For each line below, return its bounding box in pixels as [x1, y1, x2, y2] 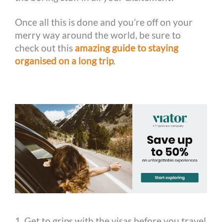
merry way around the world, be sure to [15, 29, 181, 41]
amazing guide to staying [75, 42, 179, 54]
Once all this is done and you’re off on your [15, 16, 193, 28]
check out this [15, 42, 75, 54]
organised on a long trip [15, 55, 114, 66]
